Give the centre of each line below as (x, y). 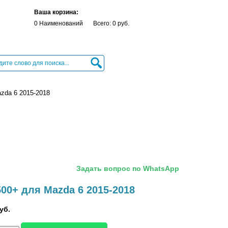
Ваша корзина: (56, 12)
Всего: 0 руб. (111, 23)
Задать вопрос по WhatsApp (128, 168)
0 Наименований (59, 23)
